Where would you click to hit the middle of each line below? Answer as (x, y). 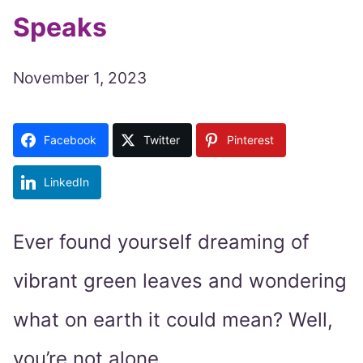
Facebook (70, 140)
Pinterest (250, 140)
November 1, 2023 (80, 78)
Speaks (60, 28)
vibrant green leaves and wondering (180, 281)
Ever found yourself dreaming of (161, 242)
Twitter (162, 140)
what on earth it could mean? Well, (173, 320)
